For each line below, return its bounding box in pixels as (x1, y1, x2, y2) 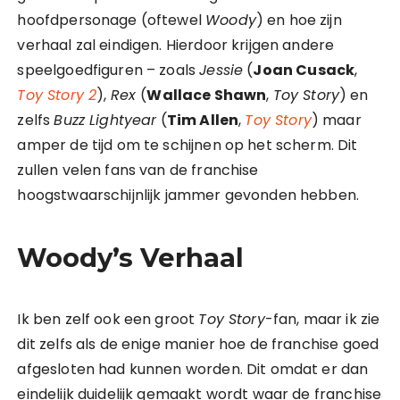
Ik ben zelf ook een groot (17, 309, 199, 329)
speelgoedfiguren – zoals (17, 60, 200, 80)
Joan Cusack (253, 60, 355, 80)
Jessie (199, 60, 244, 80)
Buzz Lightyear (54, 110, 157, 130)
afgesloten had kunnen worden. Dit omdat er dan (17, 359, 369, 379)
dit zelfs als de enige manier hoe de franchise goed (17, 334, 379, 354)
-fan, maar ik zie (264, 309, 380, 329)
